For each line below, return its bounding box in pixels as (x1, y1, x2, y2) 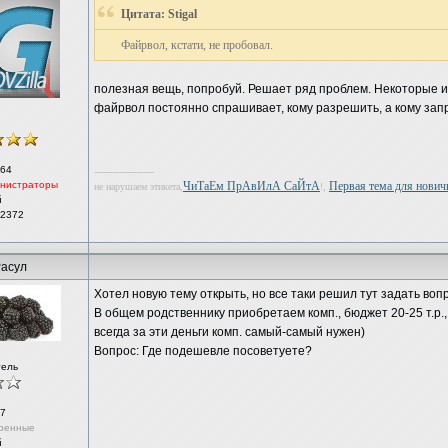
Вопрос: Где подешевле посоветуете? (94, 344, 312, 358)
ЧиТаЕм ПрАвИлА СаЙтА (183, 179, 320, 193)
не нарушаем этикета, (94, 181, 183, 192)
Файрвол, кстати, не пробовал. (121, 38, 273, 52)
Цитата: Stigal (121, 7, 197, 21)
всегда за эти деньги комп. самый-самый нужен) (94, 325, 365, 339)
